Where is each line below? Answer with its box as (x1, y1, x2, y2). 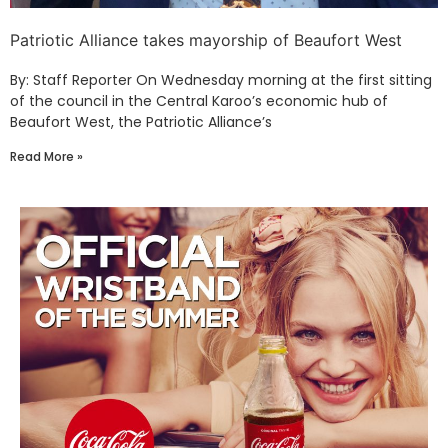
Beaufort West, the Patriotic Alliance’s (10, 112, 272, 132)
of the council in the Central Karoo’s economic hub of (10, 91, 388, 111)
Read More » (10, 148, 83, 165)
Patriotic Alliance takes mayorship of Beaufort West (10, 30, 402, 50)
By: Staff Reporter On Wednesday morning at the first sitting (10, 70, 432, 90)
